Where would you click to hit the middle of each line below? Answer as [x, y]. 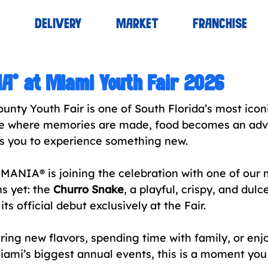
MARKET [138, 25]
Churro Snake [89, 189]
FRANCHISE [220, 25]
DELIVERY [59, 25]
